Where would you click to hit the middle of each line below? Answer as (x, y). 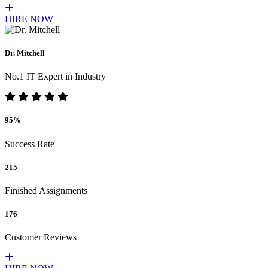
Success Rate (30, 144)
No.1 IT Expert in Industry (55, 77)
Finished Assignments (46, 190)
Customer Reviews (41, 237)
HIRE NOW (29, 19)
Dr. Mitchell (25, 53)
